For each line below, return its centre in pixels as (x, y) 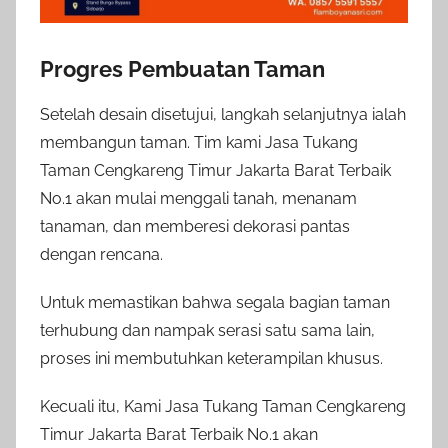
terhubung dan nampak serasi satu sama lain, (207, 330)
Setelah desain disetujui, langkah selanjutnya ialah (223, 114)
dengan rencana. (101, 254)
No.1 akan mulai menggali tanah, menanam (198, 198)
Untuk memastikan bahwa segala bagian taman (215, 302)
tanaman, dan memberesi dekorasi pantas (195, 226)
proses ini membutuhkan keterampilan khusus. (211, 358)
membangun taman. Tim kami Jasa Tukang (199, 142)
